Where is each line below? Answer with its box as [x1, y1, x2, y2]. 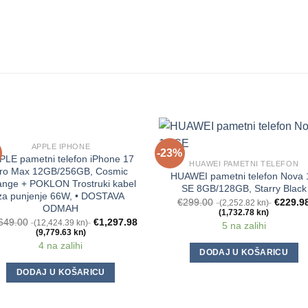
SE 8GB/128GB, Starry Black [181, 183, 307, 195]
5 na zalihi [221, 219, 266, 231]
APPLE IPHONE [31, 142, 91, 151]
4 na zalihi [38, 239, 83, 251]
